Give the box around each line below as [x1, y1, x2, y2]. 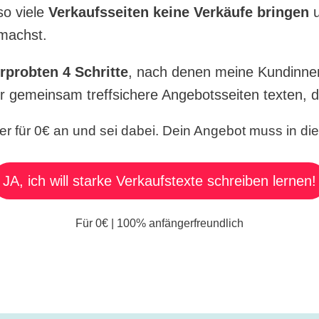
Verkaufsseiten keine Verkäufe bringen [48, 4, 313, 21]
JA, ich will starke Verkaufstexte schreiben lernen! [3, 172, 316, 189]
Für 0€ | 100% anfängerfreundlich [75, 216, 244, 229]
